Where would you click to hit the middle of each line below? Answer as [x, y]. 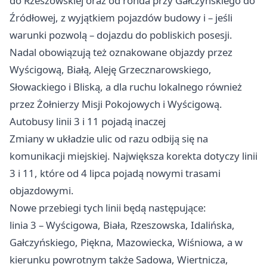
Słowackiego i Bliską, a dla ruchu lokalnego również [126, 86]
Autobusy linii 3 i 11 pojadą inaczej [88, 121]
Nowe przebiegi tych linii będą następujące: [108, 207]
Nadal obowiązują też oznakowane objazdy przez [121, 52]
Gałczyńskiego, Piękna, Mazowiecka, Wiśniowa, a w [126, 242]
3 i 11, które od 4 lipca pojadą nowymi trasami [115, 173]
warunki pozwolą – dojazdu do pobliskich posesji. [121, 35]
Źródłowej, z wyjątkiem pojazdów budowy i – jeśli [121, 17]
